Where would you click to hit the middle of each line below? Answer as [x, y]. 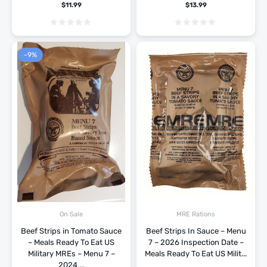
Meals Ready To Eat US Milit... [196, 254]
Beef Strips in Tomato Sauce [71, 231]
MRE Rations [196, 215]
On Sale [71, 215]
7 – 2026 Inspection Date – [196, 243]
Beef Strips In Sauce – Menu [196, 231]
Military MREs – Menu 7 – [71, 254]
